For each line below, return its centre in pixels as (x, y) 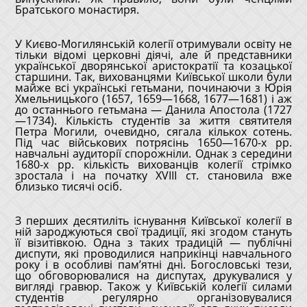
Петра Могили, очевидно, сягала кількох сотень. (153, 132)
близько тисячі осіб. (68, 186)
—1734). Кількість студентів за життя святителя (153, 121)
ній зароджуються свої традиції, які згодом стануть (153, 232)
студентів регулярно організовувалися (153, 297)
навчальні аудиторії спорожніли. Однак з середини (153, 153)
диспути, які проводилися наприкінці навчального (153, 254)
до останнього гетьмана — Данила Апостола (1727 (153, 110)
